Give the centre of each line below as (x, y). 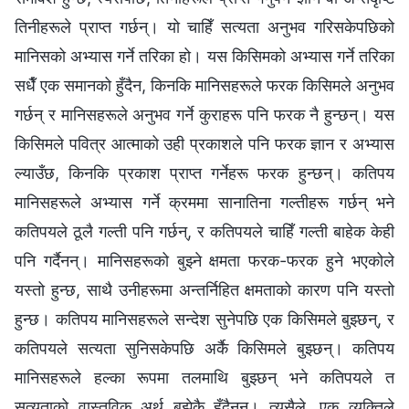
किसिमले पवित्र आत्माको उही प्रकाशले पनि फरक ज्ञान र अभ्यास (204, 143)
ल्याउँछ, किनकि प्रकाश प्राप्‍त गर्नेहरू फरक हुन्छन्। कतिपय (204, 173)
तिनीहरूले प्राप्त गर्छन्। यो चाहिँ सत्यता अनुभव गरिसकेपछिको (204, 26)
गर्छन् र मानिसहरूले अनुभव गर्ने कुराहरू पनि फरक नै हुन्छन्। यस (204, 114)
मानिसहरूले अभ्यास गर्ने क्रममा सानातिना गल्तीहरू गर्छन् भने (204, 202)
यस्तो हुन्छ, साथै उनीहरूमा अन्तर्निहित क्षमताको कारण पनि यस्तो (204, 289)
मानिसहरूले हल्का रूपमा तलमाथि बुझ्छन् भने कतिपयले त (204, 377)
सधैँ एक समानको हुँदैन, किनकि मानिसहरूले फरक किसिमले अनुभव (204, 85)
